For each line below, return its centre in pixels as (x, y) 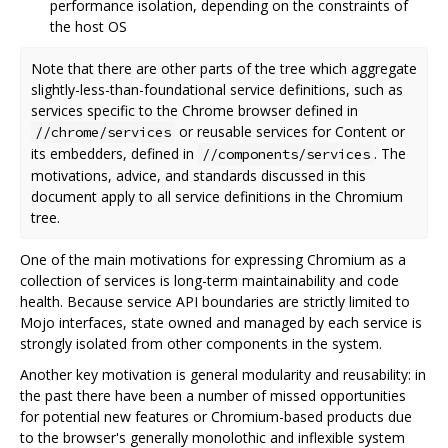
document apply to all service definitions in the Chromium (217, 196)
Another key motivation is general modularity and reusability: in (223, 374)
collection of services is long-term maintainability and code (209, 280)
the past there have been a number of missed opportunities (213, 395)
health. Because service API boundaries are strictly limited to (215, 301)
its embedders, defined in (114, 153)
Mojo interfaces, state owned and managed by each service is (221, 322)
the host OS (88, 26)
